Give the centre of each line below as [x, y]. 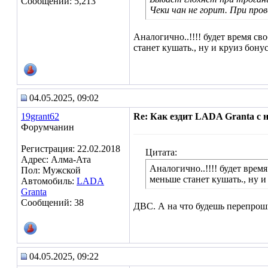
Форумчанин [48, 127]
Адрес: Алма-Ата [56, 159]
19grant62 [40, 116]
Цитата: [161, 152]
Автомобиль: [49, 181]
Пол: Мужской [51, 170]
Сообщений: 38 [52, 202]
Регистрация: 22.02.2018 [71, 149]
